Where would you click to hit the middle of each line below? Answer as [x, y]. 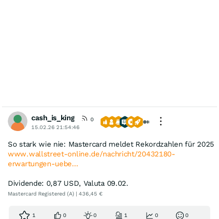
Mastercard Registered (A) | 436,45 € [55, 194]
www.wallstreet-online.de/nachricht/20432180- [92, 154]
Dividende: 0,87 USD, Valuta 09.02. [68, 183]
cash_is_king [53, 118]
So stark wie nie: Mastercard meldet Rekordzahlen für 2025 [111, 144]
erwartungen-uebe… [43, 164]
